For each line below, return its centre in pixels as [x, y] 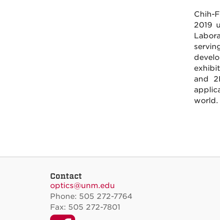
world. [206, 100]
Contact [66, 176]
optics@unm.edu [82, 185]
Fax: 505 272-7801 [85, 207]
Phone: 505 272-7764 [91, 196]
